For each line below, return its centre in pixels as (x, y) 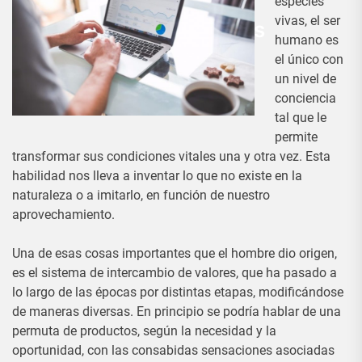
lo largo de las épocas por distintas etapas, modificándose (178, 292)
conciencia (305, 98)
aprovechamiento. (63, 215)
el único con (309, 59)
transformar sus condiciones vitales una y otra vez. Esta (171, 156)
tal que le (301, 118)
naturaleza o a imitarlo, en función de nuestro (141, 195)
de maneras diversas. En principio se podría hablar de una (177, 311)
